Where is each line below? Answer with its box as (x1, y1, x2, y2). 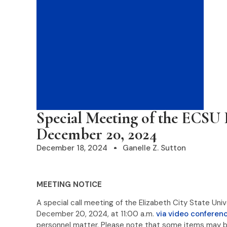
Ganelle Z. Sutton (123, 143, 186, 153)
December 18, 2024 (36, 143, 107, 153)
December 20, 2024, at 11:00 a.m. (36, 209, 156, 219)
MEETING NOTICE (36, 179, 102, 190)
